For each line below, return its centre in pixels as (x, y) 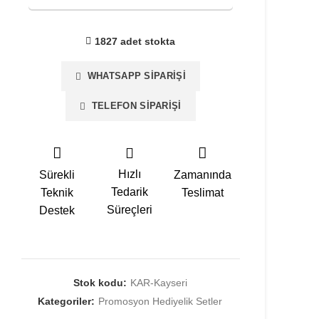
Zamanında (203, 175)
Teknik (57, 193)
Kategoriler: (68, 301)
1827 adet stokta (135, 41)
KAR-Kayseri (158, 283)
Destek (57, 210)
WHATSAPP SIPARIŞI (134, 76)
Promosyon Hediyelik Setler (161, 301)
